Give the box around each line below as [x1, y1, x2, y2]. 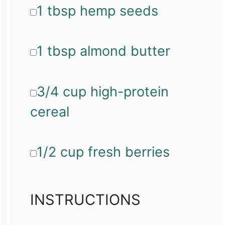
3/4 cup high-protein [36, 83, 169, 100]
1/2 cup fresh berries [36, 144, 170, 161]
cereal [30, 103, 69, 120]
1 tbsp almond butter [36, 43, 170, 60]
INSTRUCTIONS [30, 191, 141, 208]
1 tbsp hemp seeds [36, 2, 158, 19]
